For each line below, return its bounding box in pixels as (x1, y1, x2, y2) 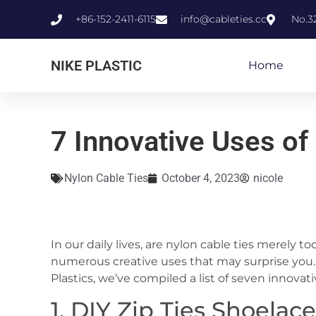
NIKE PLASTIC (51, 57, 142, 74)
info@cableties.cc (181, 13, 267, 25)
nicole (253, 171, 283, 185)
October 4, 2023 (162, 171, 240, 185)
